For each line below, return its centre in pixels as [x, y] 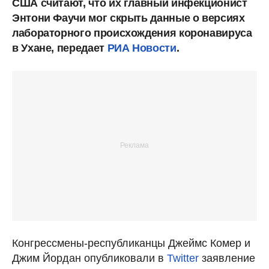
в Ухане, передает [60, 48]
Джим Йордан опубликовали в [89, 258]
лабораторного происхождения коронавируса [132, 33]
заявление [227, 258]
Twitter [183, 258]
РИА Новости [142, 48]
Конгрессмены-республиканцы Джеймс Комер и [131, 243]
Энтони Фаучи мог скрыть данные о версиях [128, 18]
